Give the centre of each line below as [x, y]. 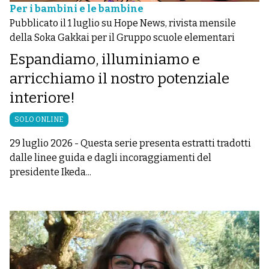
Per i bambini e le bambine [77, 8]
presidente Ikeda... [50, 172]
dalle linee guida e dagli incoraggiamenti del [110, 157]
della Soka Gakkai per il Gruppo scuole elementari [122, 37]
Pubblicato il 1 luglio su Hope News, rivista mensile [123, 23]
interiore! [42, 98]
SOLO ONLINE [39, 119]
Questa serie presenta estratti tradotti [166, 143]
